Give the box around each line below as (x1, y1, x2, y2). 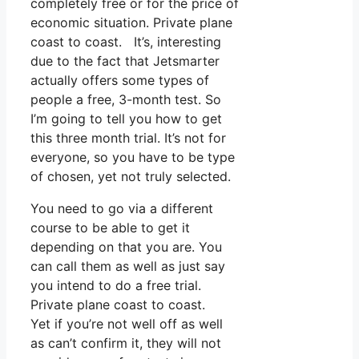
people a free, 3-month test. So (30, 91, 221, 107)
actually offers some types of (30, 71, 209, 88)
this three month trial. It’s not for (30, 129, 226, 146)
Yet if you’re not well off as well (30, 315, 223, 332)
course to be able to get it (30, 219, 190, 236)
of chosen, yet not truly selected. (30, 167, 231, 184)
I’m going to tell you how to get (30, 110, 222, 127)
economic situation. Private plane (30, 14, 232, 30)
